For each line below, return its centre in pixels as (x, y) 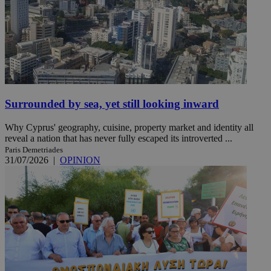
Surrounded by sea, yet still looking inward (112, 104)
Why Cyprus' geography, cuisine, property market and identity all (129, 127)
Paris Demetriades (34, 149)
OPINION (80, 160)
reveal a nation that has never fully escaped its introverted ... (119, 138)
